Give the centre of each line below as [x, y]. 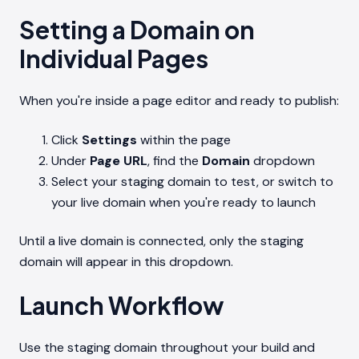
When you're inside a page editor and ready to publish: [179, 101]
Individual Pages [114, 58]
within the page [184, 139]
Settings [109, 139]
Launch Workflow [121, 305]
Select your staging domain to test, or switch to [192, 181]
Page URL [119, 160]
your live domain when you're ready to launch [184, 202]
